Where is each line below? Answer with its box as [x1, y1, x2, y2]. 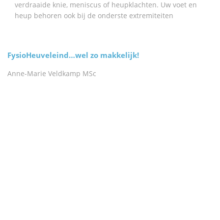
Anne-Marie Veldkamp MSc [7, 69, 96, 78]
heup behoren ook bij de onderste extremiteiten [15, 11, 173, 20]
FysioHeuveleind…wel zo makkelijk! [7, 50, 139, 60]
